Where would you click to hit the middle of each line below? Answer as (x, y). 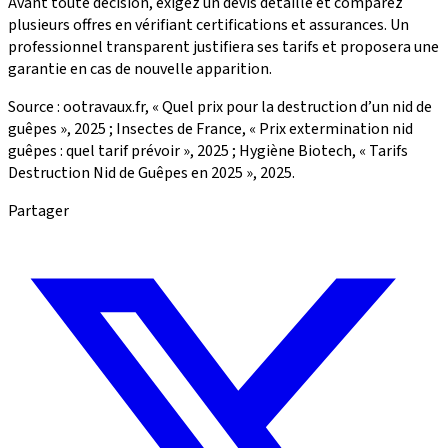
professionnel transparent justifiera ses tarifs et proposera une (223, 46)
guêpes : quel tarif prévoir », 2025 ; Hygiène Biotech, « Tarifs (208, 150)
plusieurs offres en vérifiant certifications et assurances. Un (208, 24)
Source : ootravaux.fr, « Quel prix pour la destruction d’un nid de (220, 106)
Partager (38, 210)
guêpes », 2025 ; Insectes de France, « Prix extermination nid (210, 128)
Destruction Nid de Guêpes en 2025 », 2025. (151, 172)
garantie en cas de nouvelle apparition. (140, 68)
